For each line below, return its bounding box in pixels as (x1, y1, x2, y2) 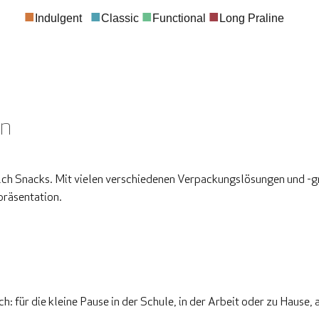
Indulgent (34, 12, 90, 25)
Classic (100, 12, 142, 25)
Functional (152, 12, 206, 25)
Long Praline (219, 12, 296, 25)
